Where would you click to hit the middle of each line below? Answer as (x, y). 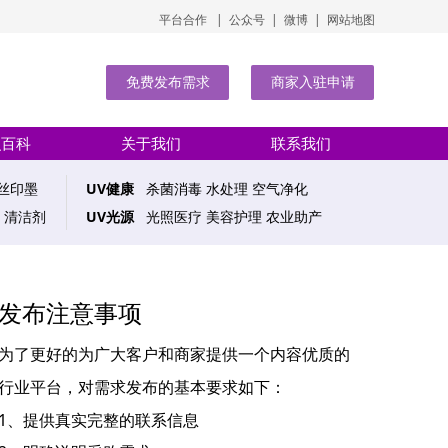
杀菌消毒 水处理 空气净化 (221, 188)
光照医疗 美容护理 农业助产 (228, 216)
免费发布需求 (167, 82)
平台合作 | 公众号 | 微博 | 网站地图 (267, 19)
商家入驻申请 (312, 82)
